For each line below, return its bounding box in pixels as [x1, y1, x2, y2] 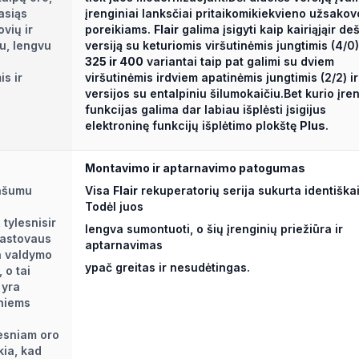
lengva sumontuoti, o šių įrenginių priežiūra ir [85, 222, 343, 236]
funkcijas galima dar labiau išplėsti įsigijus [85, 103, 326, 117]
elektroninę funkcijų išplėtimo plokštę [85, 119, 300, 133]
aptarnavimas [85, 238, 163, 252]
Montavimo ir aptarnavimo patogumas [85, 161, 305, 175]
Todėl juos [85, 200, 143, 214]
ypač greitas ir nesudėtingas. [85, 260, 250, 275]
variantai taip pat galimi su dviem [143, 54, 334, 69]
